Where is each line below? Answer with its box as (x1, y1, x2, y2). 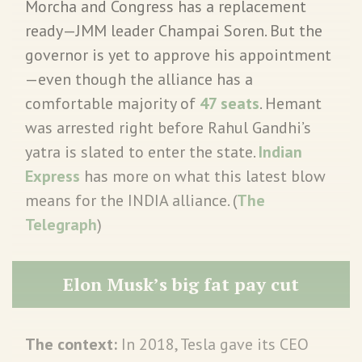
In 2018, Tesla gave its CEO (121, 333, 309, 355)
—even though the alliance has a (25, 68, 253, 90)
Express (25, 165, 80, 187)
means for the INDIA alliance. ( (25, 189, 237, 211)
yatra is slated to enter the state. (25, 141, 259, 162)
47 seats (200, 92, 259, 114)
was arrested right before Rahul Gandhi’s (25, 116, 311, 138)
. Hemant (259, 92, 322, 114)
